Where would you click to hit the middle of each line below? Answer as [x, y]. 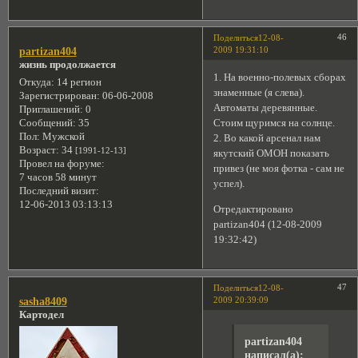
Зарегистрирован [58, 96]
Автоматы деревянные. [266, 108]
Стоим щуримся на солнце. [274, 123]
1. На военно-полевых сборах [280, 78]
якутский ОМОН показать [272, 154]
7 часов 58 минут [58, 178]
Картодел [41, 315]
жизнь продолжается [67, 65]
